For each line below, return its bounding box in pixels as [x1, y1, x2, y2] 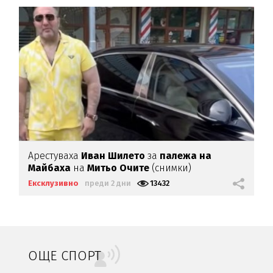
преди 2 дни [85, 178, 132, 188]
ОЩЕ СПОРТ [28, 247, 102, 264]
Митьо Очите [87, 161, 150, 174]
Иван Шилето [81, 149, 148, 161]
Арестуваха [28, 149, 82, 161]
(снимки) [149, 161, 192, 174]
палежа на [160, 149, 212, 161]
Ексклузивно [28, 178, 79, 188]
